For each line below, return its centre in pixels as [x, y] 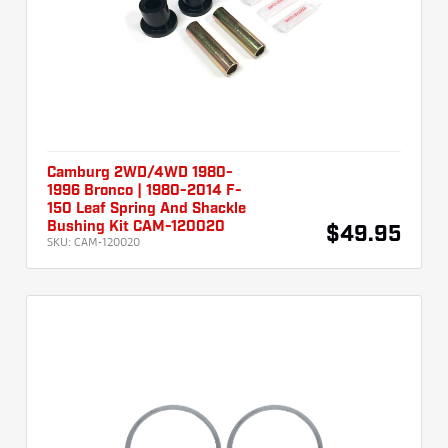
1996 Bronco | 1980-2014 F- [144, 191]
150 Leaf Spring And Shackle [146, 209]
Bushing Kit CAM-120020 [136, 227]
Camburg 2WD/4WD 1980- [140, 173]
